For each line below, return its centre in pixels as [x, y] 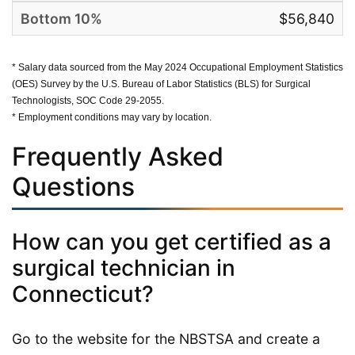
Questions [73, 186]
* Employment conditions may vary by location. [112, 117]
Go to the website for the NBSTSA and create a [166, 338]
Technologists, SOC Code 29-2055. [88, 100]
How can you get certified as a [172, 241]
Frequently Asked [118, 156]
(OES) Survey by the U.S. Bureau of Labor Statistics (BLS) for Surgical [161, 84]
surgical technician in [124, 267]
